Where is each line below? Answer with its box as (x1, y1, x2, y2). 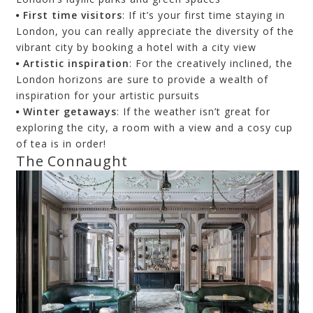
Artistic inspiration (23, 57, 129, 71)
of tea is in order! (16, 137, 106, 151)
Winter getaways (23, 105, 117, 119)
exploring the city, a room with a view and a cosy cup (16, 121, 293, 135)
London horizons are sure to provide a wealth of (16, 73, 268, 87)
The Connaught (16, 152, 128, 171)
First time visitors (23, 8, 122, 22)
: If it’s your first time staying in (122, 8, 285, 22)
